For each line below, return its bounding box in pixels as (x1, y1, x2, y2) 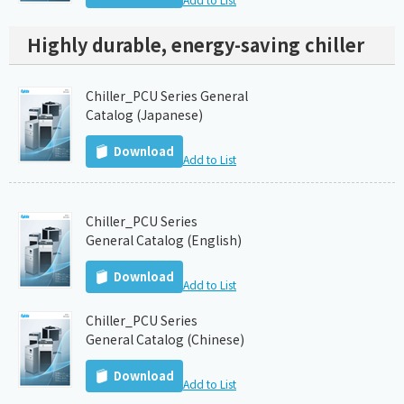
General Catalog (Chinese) (86, 330, 244, 349)
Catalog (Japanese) (86, 106, 203, 124)
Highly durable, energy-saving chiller (27, 32, 364, 59)
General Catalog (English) (86, 231, 242, 250)
